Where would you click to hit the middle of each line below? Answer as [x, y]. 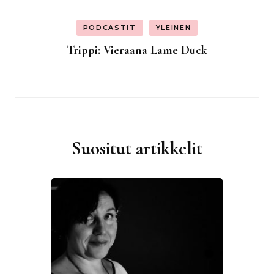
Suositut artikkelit [137, 149]
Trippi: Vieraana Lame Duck [137, 50]
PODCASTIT [109, 28]
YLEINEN [173, 28]
